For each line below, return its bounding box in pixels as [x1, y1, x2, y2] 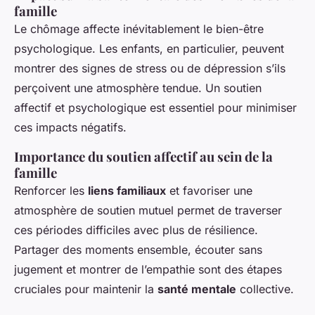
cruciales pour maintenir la [14, 281, 157, 296]
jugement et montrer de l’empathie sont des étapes [14, 262, 282, 276]
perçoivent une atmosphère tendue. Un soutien [14, 80, 262, 95]
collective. [236, 281, 294, 296]
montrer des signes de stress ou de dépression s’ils [14, 60, 285, 75]
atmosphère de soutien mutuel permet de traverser [14, 202, 282, 217]
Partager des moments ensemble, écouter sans [14, 242, 262, 257]
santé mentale [157, 281, 236, 296]
